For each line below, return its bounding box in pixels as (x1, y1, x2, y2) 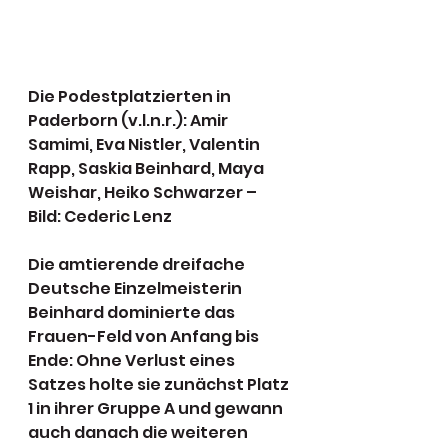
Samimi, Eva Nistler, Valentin (28, 133, 263, 157)
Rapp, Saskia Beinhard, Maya (28, 157, 267, 181)
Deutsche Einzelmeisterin (28, 277, 245, 301)
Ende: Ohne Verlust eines (28, 349, 238, 373)
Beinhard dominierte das (28, 301, 238, 325)
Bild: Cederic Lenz (28, 205, 172, 229)
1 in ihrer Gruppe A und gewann (28, 397, 286, 421)
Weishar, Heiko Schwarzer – (28, 181, 260, 205)
